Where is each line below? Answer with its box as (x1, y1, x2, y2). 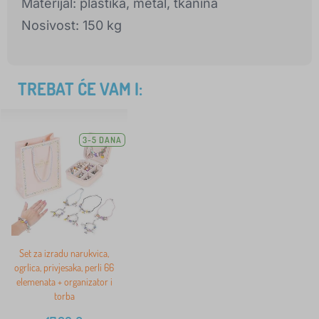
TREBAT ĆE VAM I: (18, 78, 142, 100)
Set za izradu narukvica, (19, 247, 109, 260)
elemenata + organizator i (16, 276, 113, 288)
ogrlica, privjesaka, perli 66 (14, 261, 114, 274)
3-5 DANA (83, 135, 122, 146)
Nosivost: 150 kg (21, 18, 122, 33)
